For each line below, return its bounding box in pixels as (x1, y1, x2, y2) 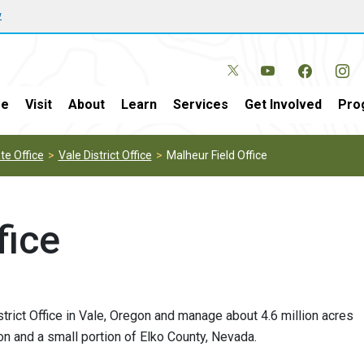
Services (173, 97, 228, 112)
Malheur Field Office (166, 149, 267, 162)
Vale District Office (58, 149, 152, 162)
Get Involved (245, 97, 322, 112)
